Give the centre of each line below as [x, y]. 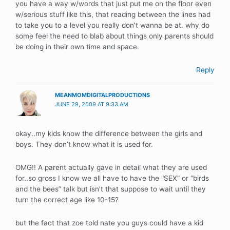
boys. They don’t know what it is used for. [84, 144]
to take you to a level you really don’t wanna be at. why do [112, 25]
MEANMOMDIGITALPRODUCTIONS [103, 95]
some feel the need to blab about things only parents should [114, 36]
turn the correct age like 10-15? [67, 199]
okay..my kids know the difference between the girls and [109, 133]
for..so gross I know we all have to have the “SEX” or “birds [112, 178]
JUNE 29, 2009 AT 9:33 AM [92, 104]
